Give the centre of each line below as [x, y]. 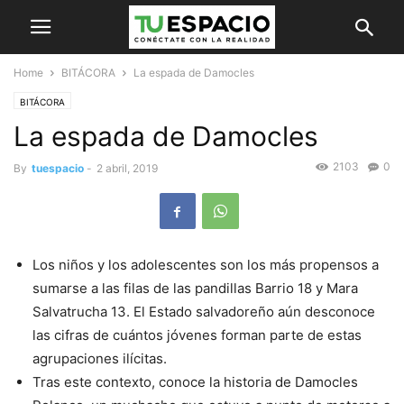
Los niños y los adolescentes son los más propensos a [206, 265]
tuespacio [58, 168]
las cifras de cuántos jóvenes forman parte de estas [197, 335]
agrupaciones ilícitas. [100, 359]
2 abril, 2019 [127, 168]
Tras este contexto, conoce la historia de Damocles [195, 382]
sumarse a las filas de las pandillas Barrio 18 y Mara [195, 289]
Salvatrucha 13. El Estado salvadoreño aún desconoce [204, 312]
